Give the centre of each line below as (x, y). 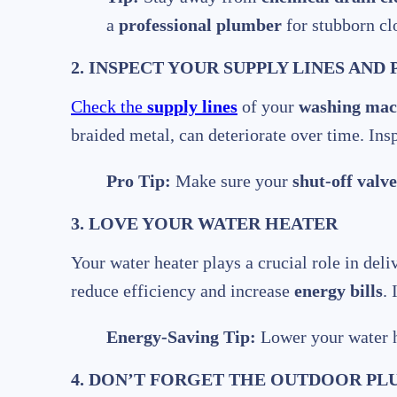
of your (268, 107)
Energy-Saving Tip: (181, 337)
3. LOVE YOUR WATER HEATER (204, 224)
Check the (109, 107)
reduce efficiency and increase (183, 291)
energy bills (339, 291)
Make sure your (232, 181)
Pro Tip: (139, 181)
